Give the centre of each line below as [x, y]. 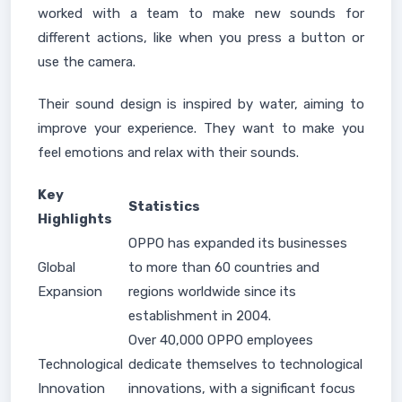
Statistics [164, 206]
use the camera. [87, 62]
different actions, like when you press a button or [201, 38]
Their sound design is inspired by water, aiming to [201, 104]
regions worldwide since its [212, 292]
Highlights [75, 219]
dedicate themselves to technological [245, 364]
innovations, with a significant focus [242, 389]
